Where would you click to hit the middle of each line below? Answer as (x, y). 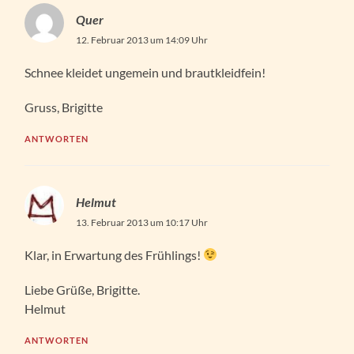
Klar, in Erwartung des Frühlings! (114, 254)
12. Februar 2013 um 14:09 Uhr (142, 40)
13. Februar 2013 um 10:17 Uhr (142, 222)
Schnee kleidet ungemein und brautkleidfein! (145, 72)
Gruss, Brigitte (64, 107)
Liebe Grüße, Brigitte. (83, 289)
